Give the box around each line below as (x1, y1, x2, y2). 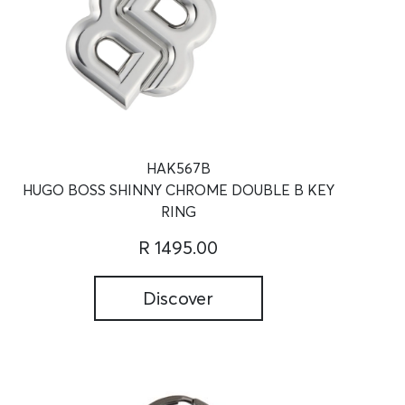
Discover (143, 287, 214, 310)
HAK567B (146, 159, 211, 178)
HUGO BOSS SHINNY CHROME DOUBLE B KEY (22, 181, 334, 200)
